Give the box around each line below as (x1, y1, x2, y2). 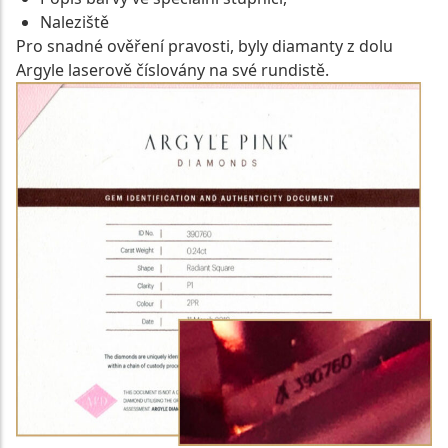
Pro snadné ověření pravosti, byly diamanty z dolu (16, 35, 393, 58)
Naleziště (40, 11, 109, 34)
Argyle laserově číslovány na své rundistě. (16, 59, 329, 82)
